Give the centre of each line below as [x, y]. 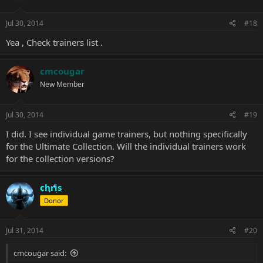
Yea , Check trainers [46, 42]
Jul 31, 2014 [25, 230]
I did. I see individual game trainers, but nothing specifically [127, 134]
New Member [62, 84]
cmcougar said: [40, 253]
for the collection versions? [60, 158]
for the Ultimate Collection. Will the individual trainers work [126, 146]
